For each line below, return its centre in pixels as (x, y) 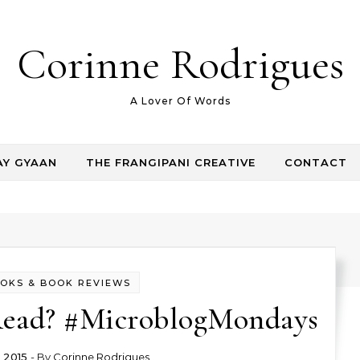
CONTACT (316, 162)
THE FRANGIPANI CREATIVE (171, 162)
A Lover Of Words (180, 101)
